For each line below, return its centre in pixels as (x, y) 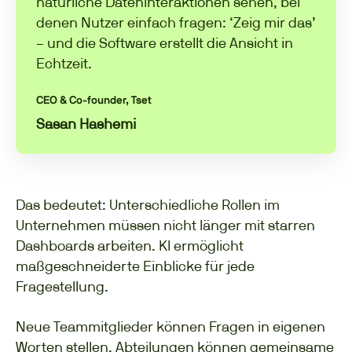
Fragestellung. (62, 286)
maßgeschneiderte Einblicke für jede (135, 266)
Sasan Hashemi (86, 124)
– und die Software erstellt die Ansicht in (165, 43)
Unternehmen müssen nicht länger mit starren (165, 225)
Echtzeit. (64, 64)
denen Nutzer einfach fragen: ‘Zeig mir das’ (176, 23)
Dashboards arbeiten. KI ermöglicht (130, 245)
